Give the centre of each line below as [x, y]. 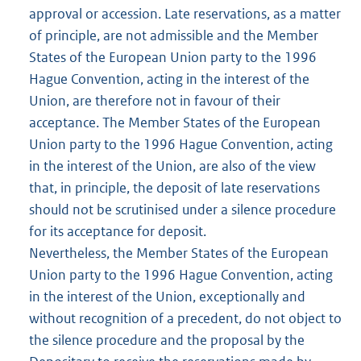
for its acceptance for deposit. [118, 231]
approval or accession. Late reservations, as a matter [185, 13]
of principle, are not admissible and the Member [174, 35]
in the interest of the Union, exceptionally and [167, 296]
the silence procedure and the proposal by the [167, 340]
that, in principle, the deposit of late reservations [174, 187]
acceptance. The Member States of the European [175, 122]
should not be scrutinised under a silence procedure [183, 209]
